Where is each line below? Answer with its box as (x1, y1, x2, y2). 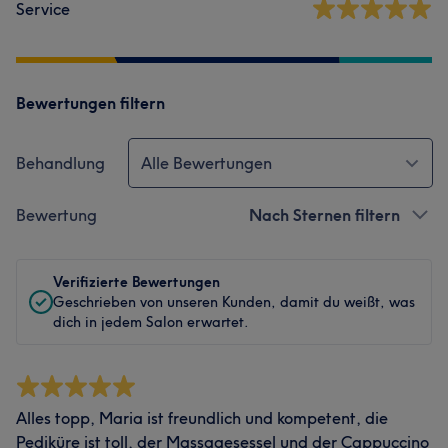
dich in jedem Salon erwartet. (53, 313, 249, 331)
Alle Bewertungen (141, 153, 272, 173)
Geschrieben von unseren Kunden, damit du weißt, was (53, 293, 415, 311)
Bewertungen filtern (16, 93, 165, 113)
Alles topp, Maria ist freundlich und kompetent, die (16, 408, 388, 428)
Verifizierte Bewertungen (53, 273, 220, 291)
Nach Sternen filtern (249, 205, 400, 225)
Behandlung (16, 153, 105, 173)
